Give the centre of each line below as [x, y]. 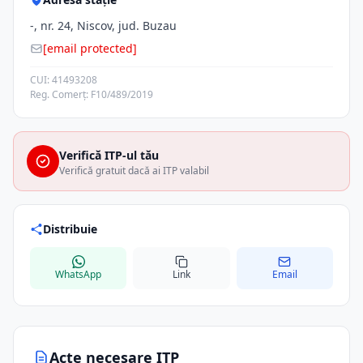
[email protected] [90, 48]
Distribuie [70, 229]
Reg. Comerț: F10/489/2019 [92, 94]
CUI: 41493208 [64, 80]
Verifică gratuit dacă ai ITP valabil [134, 171]
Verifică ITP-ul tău [109, 155]
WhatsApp [79, 274]
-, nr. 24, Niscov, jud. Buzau [103, 26]
